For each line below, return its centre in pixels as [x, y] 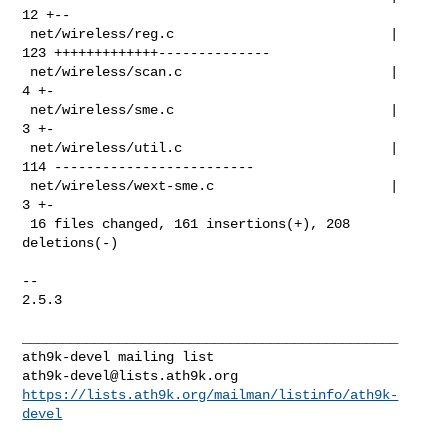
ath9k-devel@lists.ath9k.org [130, 375]
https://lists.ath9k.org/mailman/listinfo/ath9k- [210, 394]
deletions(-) [70, 242]
